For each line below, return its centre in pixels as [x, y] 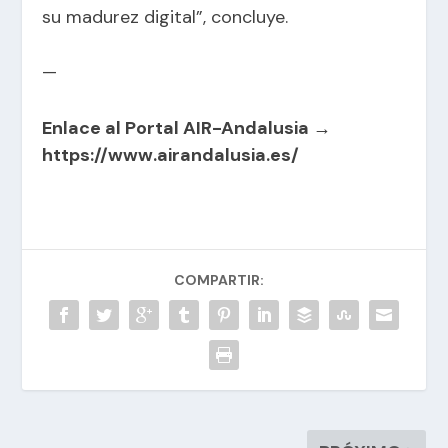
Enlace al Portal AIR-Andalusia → [187, 128]
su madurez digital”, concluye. [165, 16]
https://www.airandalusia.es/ [171, 155]
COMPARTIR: [219, 280]
